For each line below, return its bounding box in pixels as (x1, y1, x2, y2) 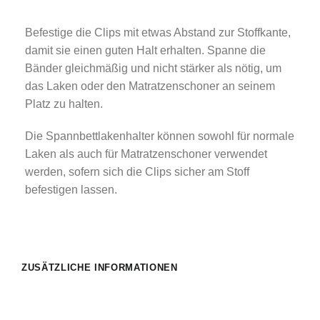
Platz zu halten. (24, 97, 103, 110)
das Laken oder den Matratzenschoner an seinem (24, 79, 275, 92)
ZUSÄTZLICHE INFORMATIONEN (21, 262, 178, 274)
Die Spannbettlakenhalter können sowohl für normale (24, 130, 294, 143)
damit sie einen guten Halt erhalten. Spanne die (24, 44, 266, 56)
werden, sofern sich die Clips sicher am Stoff (24, 166, 249, 179)
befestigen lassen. (24, 184, 117, 196)
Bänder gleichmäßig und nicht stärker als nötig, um (24, 61, 281, 74)
